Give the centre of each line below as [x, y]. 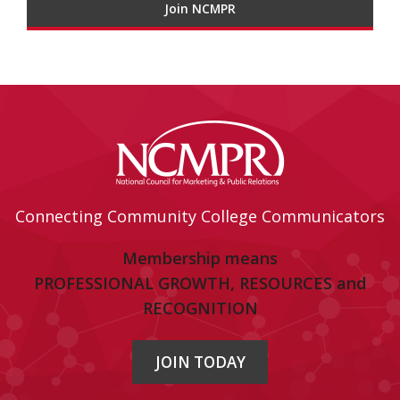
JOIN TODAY [200, 362]
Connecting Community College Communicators [200, 217]
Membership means [200, 258]
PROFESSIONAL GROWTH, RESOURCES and [200, 283]
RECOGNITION [200, 308]
